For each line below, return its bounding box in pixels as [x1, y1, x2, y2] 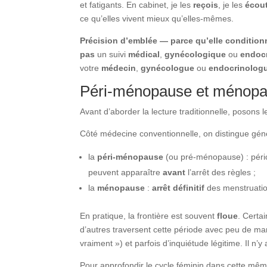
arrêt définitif [152, 182, 205, 193]
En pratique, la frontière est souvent [80, 210, 218, 221]
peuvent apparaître [88, 167, 163, 177]
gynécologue [141, 63, 195, 73]
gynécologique [164, 49, 226, 59]
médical [128, 49, 160, 59]
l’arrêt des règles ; [185, 167, 256, 177]
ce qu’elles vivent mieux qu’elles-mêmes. [80, 13, 234, 23]
